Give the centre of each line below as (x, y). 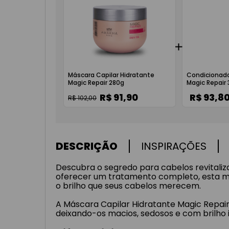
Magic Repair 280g (96, 83)
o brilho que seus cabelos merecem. (128, 186)
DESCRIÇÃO (87, 146)
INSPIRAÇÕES (174, 146)
